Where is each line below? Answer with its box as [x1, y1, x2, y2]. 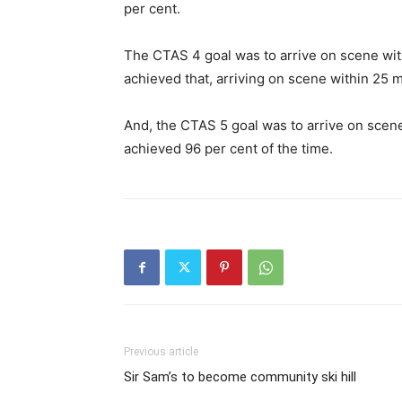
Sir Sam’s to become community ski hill [124, 369, 356, 385]
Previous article [124, 345, 198, 358]
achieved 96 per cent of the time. [124, 140, 333, 157]
